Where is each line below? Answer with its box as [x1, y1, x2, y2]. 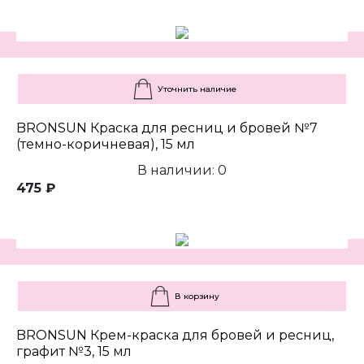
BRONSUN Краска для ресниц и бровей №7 [16, 120, 318, 136]
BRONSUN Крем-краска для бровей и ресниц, [16, 327, 334, 344]
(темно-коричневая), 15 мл [16, 136, 195, 153]
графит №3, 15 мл [16, 344, 132, 360]
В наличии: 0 [137, 162, 227, 179]
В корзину [174, 291, 219, 302]
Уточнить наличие [157, 84, 236, 95]
